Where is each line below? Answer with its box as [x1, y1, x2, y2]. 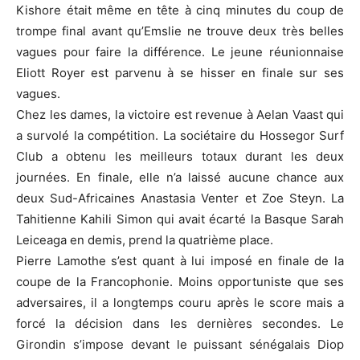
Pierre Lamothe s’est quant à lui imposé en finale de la [16, 252, 344, 268]
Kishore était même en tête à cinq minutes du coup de [16, 2, 344, 18]
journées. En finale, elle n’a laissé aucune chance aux [16, 169, 344, 185]
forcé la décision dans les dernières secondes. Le [16, 315, 344, 331]
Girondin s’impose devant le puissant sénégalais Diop [16, 336, 344, 352]
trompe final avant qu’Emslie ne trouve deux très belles [16, 22, 344, 39]
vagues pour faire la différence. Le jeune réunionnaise [16, 43, 344, 59]
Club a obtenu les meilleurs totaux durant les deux [16, 148, 344, 164]
